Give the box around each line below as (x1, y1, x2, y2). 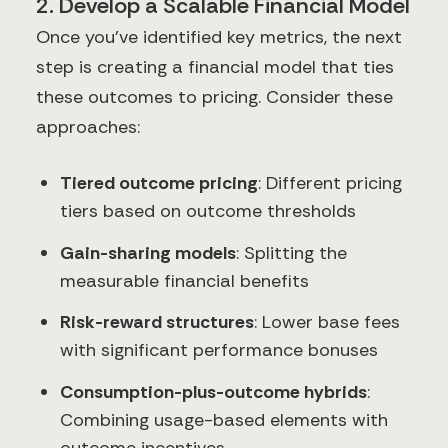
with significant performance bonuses (60, 338, 378, 363)
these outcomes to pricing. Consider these (36, 85, 393, 110)
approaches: (36, 115, 140, 140)
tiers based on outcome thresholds (60, 199, 356, 224)
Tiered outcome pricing (60, 171, 258, 196)
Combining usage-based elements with (60, 407, 388, 432)
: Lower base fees (254, 310, 400, 335)
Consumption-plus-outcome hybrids (60, 379, 367, 404)
